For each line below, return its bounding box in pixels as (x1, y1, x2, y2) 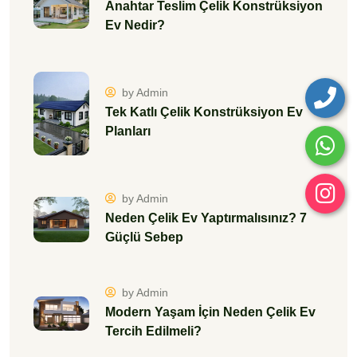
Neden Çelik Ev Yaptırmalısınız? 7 (105, 210, 307, 225)
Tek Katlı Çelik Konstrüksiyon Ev (105, 104, 303, 119)
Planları (105, 124, 151, 138)
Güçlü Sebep (105, 229, 183, 244)
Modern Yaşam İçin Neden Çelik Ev (105, 304, 316, 319)
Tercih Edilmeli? (105, 324, 202, 338)
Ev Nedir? (105, 18, 165, 32)
